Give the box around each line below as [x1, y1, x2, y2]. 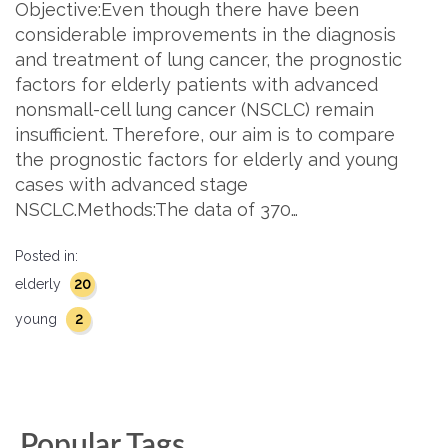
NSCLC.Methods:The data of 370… [15, 199, 298, 220]
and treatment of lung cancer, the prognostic [15, 49, 402, 70]
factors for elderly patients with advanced [15, 74, 378, 95]
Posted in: [15, 248, 78, 264]
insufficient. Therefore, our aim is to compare [15, 124, 395, 145]
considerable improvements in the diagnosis [15, 24, 396, 45]
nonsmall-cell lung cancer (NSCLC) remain [15, 99, 374, 120]
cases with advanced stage [15, 174, 248, 195]
